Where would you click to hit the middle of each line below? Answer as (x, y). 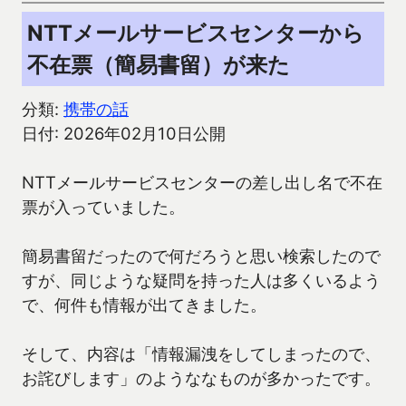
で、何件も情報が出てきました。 (144, 305)
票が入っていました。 (103, 207)
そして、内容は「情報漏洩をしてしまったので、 (201, 354)
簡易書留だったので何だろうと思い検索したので (201, 256)
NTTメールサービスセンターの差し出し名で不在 (202, 183)
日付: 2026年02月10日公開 (124, 134)
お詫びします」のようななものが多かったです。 (201, 378)
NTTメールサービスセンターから (196, 34)
